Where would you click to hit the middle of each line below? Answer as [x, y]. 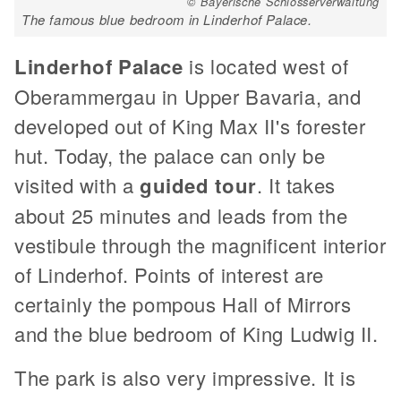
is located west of [266, 65]
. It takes [296, 184]
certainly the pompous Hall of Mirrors [183, 303]
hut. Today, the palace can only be [170, 155]
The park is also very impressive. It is [185, 377]
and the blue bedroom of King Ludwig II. [196, 333]
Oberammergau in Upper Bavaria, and [188, 96]
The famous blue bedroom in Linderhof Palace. [167, 19]
